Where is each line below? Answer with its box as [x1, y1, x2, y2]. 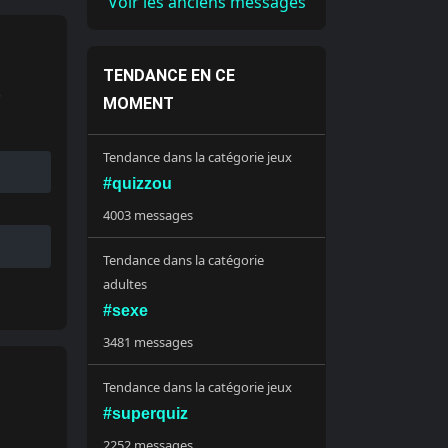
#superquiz [103, 405, 189, 422]
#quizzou [103, 175, 173, 192]
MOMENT [103, 94, 175, 113]
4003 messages [103, 206, 194, 224]
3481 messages [103, 333, 194, 351]
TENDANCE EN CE [103, 66, 236, 85]
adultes [103, 275, 148, 293]
